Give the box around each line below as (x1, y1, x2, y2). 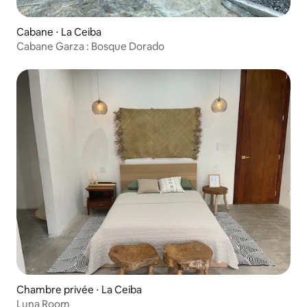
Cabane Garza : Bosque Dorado (16, 39, 164, 53)
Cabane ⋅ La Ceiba (16, 25, 101, 38)
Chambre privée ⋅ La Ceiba (16, 282, 142, 296)
